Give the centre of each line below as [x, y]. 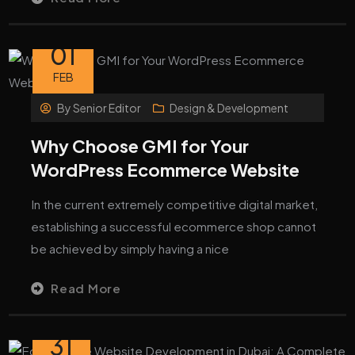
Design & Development [229, 107]
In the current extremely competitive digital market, [175, 204]
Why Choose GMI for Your [140, 145]
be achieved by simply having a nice [130, 248]
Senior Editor [107, 107]
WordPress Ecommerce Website [166, 169]
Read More [86, 288]
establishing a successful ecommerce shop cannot [174, 226]
